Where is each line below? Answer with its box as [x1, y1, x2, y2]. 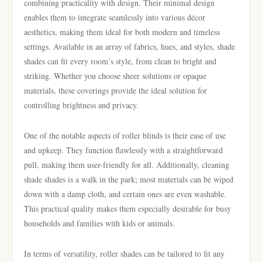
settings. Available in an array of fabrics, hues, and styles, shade [24, 41, 235, 52]
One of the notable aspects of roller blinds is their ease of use [24, 130, 226, 141]
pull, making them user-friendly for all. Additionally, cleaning [24, 159, 229, 170]
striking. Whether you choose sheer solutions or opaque [24, 70, 206, 81]
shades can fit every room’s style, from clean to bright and [24, 56, 216, 67]
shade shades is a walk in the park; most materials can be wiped [24, 174, 233, 185]
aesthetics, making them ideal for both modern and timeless [24, 26, 220, 37]
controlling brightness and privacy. [24, 99, 139, 111]
